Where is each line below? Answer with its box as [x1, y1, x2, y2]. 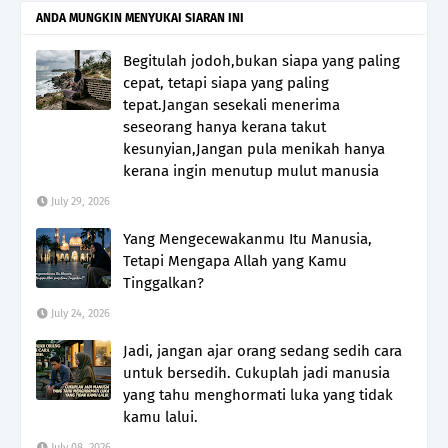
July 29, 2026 [51, 195, 110, 209]
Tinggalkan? [123, 274, 204, 293]
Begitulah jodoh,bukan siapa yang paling [123, 52, 400, 71]
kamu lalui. [123, 408, 198, 427]
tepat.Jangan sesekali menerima [123, 96, 340, 115]
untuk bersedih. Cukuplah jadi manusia [123, 364, 390, 383]
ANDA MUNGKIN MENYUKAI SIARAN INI [36, 11, 244, 26]
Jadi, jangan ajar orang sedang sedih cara [123, 342, 402, 361]
